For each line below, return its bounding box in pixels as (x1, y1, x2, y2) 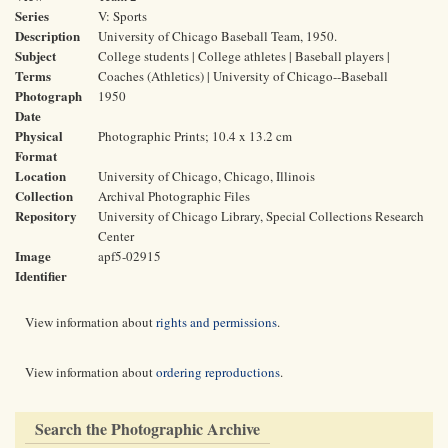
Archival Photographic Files (98, 187, 250, 205)
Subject (15, 46, 56, 65)
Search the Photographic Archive (35, 417, 260, 440)
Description (15, 26, 80, 45)
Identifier (15, 266, 67, 285)
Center (98, 227, 134, 245)
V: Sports (98, 7, 147, 25)
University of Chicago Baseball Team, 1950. (98, 27, 337, 45)
